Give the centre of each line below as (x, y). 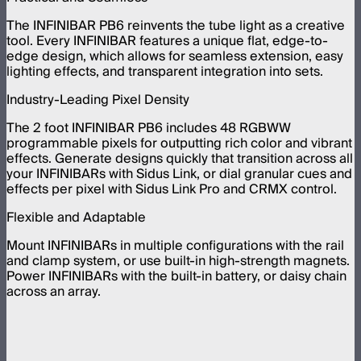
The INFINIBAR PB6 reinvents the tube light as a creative (176, 25)
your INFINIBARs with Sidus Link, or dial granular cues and (179, 174)
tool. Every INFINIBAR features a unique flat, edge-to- (167, 41)
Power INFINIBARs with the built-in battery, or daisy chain (176, 276)
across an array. (54, 291)
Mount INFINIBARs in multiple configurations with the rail (175, 245)
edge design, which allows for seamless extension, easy (175, 56)
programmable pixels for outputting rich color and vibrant (179, 143)
